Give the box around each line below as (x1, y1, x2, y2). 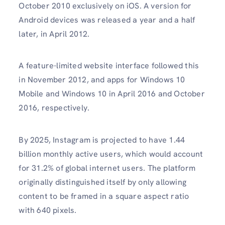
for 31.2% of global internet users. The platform (19, 162, 195, 173)
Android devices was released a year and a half (19, 15, 195, 26)
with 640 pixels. (19, 204, 77, 215)
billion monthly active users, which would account (19, 148, 203, 159)
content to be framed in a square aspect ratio (19, 190, 189, 201)
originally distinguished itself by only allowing (19, 176, 186, 187)
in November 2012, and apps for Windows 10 (19, 74, 185, 85)
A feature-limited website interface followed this (19, 60, 199, 71)
